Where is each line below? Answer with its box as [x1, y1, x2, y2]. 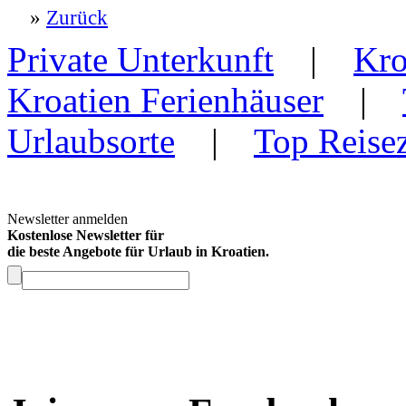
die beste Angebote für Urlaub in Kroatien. [7, 243, 269, 259]
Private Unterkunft [7, 39, 274, 79]
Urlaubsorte [7, 121, 175, 160]
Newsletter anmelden [7, 210, 128, 227]
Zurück [46, 5, 108, 29]
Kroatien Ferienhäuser [7, 80, 324, 120]
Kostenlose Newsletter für [7, 227, 164, 243]
